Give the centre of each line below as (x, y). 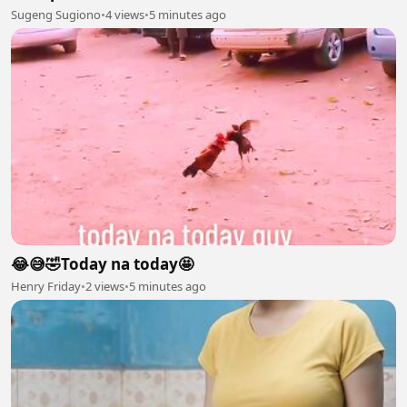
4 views (125, 15)
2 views (105, 286)
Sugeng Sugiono (56, 15)
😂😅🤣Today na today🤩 (102, 263)
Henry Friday (46, 286)
